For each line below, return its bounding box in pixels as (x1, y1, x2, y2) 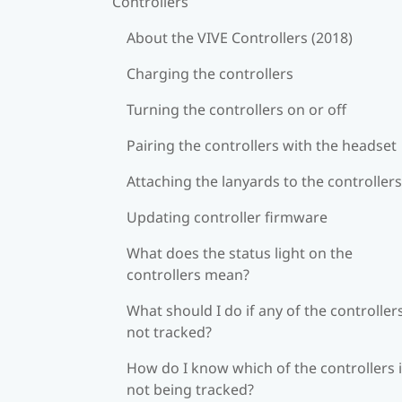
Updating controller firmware (127, 206, 328, 227)
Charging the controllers (127, 63, 293, 83)
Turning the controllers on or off (127, 99, 346, 119)
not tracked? (127, 321, 212, 342)
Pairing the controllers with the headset (127, 135, 397, 155)
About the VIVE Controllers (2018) (127, 27, 353, 48)
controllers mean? (127, 264, 249, 284)
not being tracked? (127, 379, 254, 399)
